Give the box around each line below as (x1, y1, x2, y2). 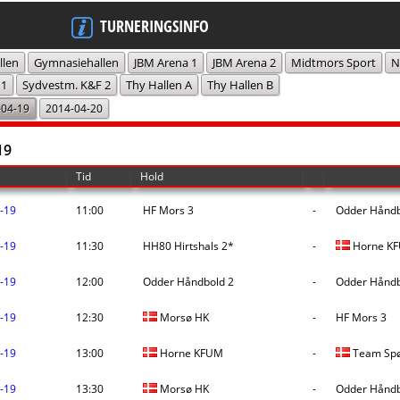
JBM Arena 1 (134, 54, 197, 71)
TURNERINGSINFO (100, 15, 209, 37)
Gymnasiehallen (34, 54, 119, 71)
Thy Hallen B (207, 77, 273, 93)
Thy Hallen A (126, 77, 192, 93)
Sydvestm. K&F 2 (22, 77, 111, 93)
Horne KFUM (157, 346, 223, 361)
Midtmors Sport (291, 54, 376, 71)
